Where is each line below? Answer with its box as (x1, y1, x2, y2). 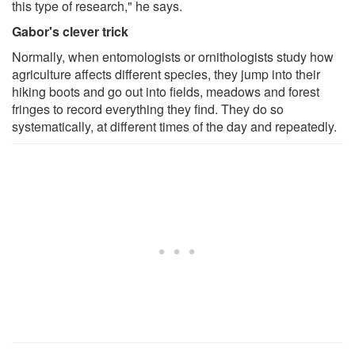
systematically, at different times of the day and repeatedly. (12, 116, 337, 136)
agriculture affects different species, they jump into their (12, 64, 320, 83)
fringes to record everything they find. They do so (12, 99, 284, 118)
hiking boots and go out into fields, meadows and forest (12, 82, 319, 101)
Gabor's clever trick (12, 21, 128, 40)
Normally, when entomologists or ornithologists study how (12, 47, 334, 66)
